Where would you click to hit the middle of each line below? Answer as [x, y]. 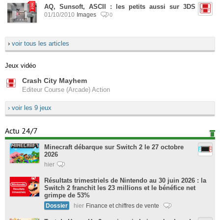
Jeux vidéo [20, 66]
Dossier [57, 206]
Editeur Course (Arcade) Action [66, 90]
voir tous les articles [41, 43]
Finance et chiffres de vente [123, 206]
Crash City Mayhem [55, 81]
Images [87, 14]
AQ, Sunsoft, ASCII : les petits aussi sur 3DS [120, 7]
